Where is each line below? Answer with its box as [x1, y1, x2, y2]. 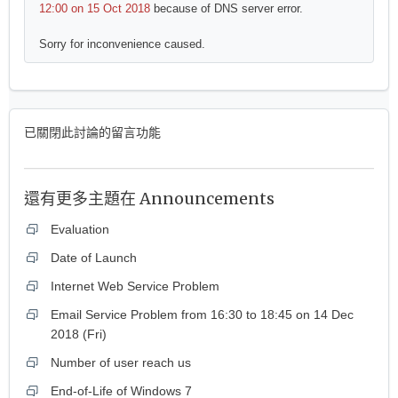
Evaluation [51, 222, 109, 236]
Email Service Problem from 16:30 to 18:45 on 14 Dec [51, 307, 354, 322]
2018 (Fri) [51, 327, 107, 341]
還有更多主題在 [24, 188, 139, 209]
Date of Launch [51, 251, 137, 265]
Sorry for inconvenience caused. [39, 37, 205, 51]
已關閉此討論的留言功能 [24, 125, 161, 139]
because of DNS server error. [150, 2, 303, 15]
